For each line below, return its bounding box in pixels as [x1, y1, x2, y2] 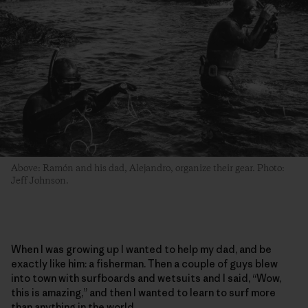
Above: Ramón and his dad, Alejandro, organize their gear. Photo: [11, 162, 285, 175]
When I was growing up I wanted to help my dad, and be [11, 243, 272, 256]
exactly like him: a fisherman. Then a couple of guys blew [11, 257, 278, 271]
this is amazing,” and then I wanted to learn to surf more [11, 286, 276, 300]
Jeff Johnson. [11, 175, 69, 188]
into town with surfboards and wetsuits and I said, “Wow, [11, 272, 281, 285]
